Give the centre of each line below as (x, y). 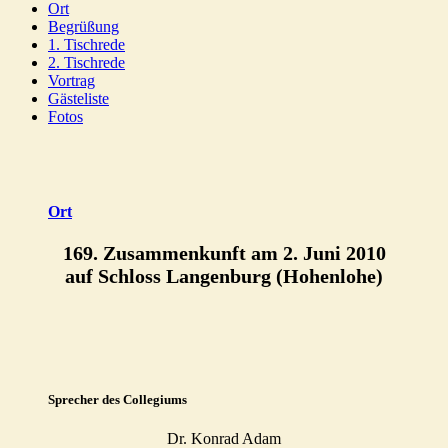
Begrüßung (83, 26)
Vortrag (71, 80)
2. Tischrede (86, 62)
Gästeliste (78, 98)
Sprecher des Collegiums (117, 400)
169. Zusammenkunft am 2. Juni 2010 (224, 253)
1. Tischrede (86, 44)
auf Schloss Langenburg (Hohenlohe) (224, 276)
